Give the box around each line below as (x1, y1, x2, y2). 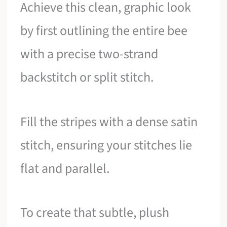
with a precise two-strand (20, 45, 159, 64)
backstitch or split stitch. (20, 68, 154, 87)
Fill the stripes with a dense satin (20, 112, 198, 131)
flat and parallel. (20, 159, 110, 178)
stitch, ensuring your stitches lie (20, 135, 193, 155)
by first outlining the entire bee (20, 21, 188, 41)
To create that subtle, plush (20, 203, 170, 222)
